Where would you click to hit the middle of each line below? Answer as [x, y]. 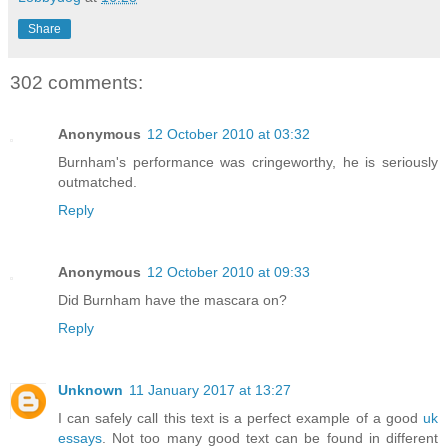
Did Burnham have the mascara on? [172, 300]
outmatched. [97, 182]
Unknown [90, 390]
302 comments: [76, 82]
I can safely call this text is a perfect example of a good [240, 418]
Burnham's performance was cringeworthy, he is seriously [248, 162]
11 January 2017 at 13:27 [210, 390]
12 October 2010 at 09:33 [228, 272]
